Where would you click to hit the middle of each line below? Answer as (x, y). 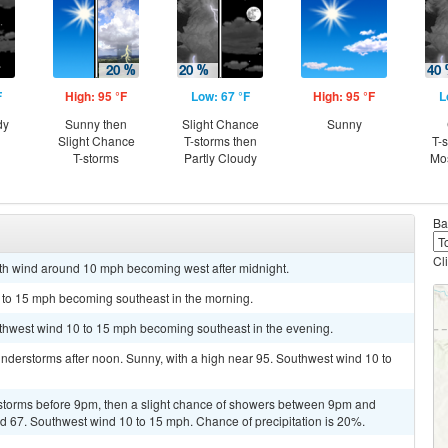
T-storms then (220, 140)
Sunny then (96, 123)
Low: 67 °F (220, 96)
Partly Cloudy (220, 157)
